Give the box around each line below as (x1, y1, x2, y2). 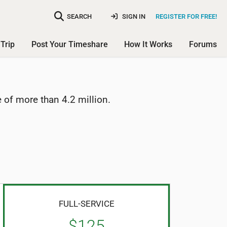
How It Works (124, 40, 173, 49)
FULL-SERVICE (58, 198, 115, 209)
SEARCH (67, 12, 92, 20)
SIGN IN (121, 12, 145, 20)
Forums (189, 40, 217, 49)
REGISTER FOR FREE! (156, 12, 217, 20)
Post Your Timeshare (31, 40, 108, 49)
